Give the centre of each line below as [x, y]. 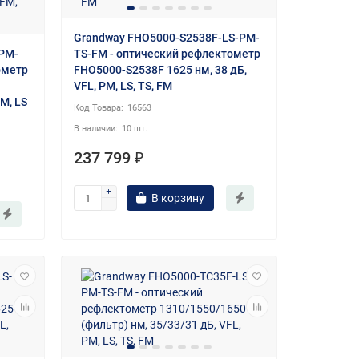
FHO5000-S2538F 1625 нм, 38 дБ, [160, 70]
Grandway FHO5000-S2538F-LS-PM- [166, 38]
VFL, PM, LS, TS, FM [123, 86]
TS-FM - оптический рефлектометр [167, 54]
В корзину [177, 198]
